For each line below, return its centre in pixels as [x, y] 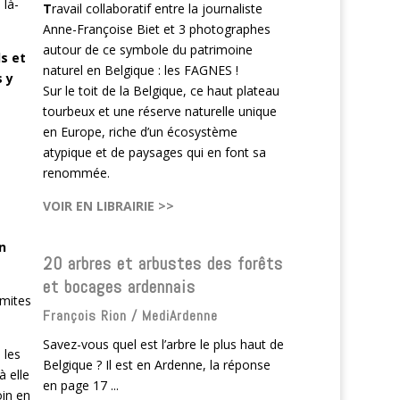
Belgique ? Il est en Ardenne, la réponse [157, 364]
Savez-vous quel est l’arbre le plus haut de [164, 344]
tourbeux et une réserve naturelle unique [160, 111]
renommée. [77, 172]
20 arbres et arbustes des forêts [163, 263]
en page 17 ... [81, 385]
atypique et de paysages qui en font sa [155, 152]
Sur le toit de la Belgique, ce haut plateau [162, 90]
